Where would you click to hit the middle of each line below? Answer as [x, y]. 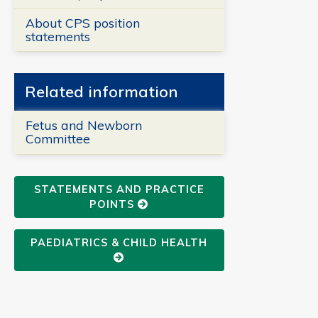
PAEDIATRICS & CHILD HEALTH [119, 242]
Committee [57, 139]
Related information [101, 92]
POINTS [114, 204]
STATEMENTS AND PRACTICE [119, 189]
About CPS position [82, 23]
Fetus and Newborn [83, 125]
